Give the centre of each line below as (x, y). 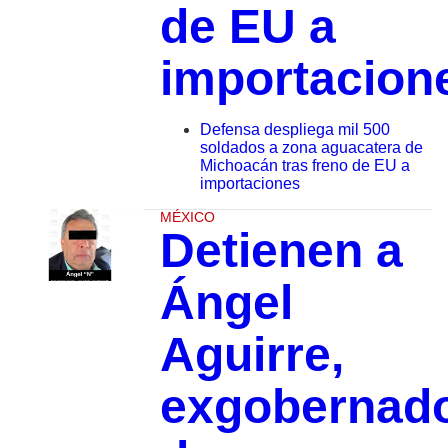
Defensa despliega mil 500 (294, 130)
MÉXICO (187, 217)
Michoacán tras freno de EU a (304, 166)
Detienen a (281, 251)
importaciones (249, 184)
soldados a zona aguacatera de (311, 148)
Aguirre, (251, 355)
